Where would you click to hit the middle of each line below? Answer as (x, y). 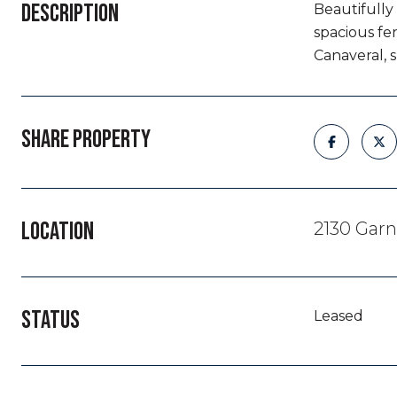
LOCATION (58, 232)
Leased (339, 316)
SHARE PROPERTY (86, 140)
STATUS (51, 320)
